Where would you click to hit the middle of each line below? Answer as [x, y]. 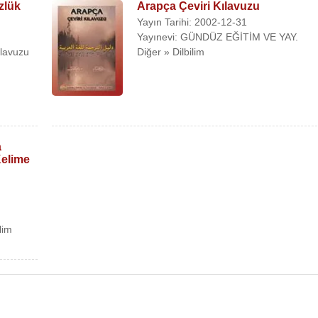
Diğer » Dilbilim [171, 52]
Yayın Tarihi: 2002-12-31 [192, 22]
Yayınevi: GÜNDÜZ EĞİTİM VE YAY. [218, 37]
